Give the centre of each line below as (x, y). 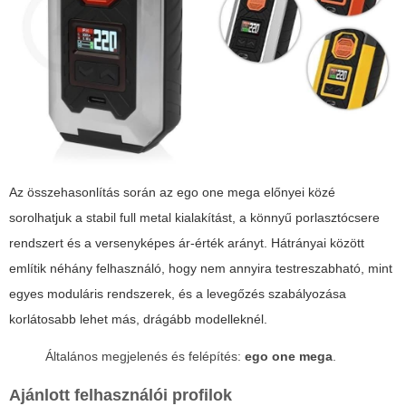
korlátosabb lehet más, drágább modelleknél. (138, 319)
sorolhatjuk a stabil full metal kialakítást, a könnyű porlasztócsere (194, 218)
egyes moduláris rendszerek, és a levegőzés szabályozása (178, 294)
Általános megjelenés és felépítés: (145, 357)
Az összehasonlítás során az (93, 193)
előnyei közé (298, 193)
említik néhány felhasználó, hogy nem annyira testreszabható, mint (201, 269)
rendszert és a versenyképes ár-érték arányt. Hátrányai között (187, 243)
